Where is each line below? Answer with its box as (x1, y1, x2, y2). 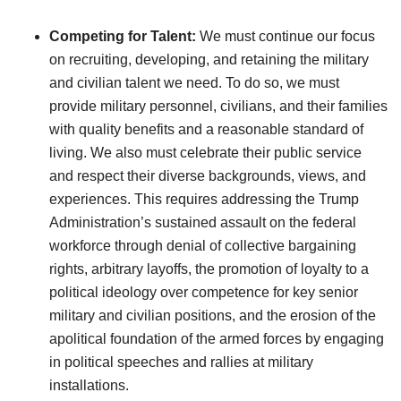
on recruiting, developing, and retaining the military (49, 51, 369, 67)
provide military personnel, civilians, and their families (49, 98, 388, 114)
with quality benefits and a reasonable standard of (49, 121, 363, 137)
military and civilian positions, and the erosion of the (49, 307, 376, 323)
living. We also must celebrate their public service (49, 144, 362, 160)
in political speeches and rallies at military (49, 354, 313, 370)
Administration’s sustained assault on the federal (49, 214, 356, 230)
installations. (49, 377, 129, 393)
